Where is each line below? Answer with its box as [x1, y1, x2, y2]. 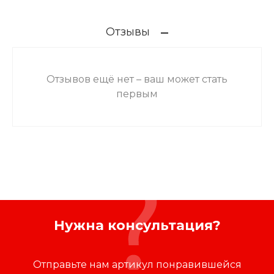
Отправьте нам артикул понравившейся [32, 258, 242, 270]
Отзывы [106, 24, 150, 39]
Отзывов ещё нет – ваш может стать [46, 73, 228, 85]
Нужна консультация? [53, 217, 221, 234]
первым [116, 87, 158, 100]
